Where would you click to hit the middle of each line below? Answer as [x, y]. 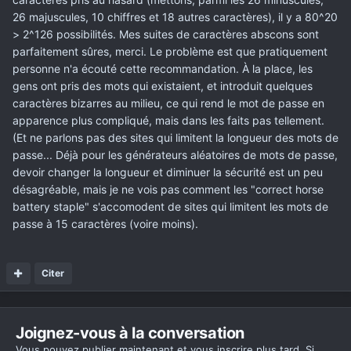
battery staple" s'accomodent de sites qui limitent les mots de [170, 207]
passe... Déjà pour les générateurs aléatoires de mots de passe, [175, 155]
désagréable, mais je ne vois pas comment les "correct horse [168, 190]
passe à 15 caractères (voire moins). [105, 224]
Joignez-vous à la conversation [130, 333]
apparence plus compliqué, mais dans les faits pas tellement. [168, 121]
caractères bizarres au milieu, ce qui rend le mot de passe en [168, 103]
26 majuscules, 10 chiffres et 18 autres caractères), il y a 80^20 [175, 17]
